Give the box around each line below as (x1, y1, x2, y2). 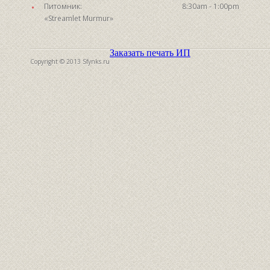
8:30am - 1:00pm (182, 1, 239, 12)
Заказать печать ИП (110, 48, 190, 58)
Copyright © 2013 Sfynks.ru (30, 57, 110, 66)
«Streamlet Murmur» (44, 13, 113, 24)
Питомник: (44, 1, 82, 12)
